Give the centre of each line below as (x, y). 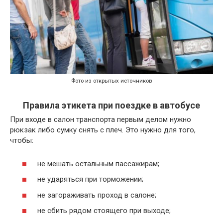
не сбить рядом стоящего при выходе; (104, 211)
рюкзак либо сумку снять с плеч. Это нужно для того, (103, 130)
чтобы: (22, 141)
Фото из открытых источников (111, 81)
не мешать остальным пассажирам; (98, 164)
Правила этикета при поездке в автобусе (111, 106)
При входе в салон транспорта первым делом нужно (101, 120)
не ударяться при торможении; (90, 179)
